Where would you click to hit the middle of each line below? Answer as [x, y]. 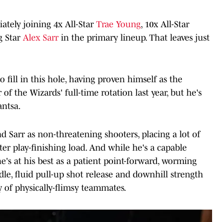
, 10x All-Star [165, 24]
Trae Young [118, 24]
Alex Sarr [41, 37]
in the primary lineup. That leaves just [134, 37]
